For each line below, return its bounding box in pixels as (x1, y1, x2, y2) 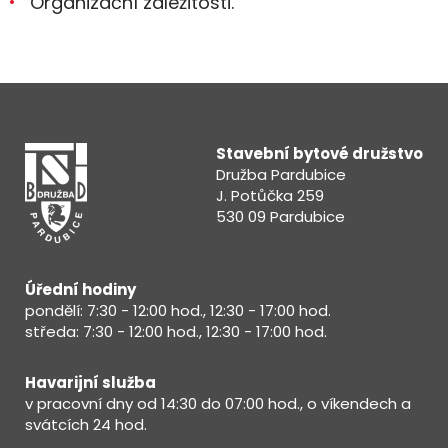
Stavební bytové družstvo (216, 143, 423, 164)
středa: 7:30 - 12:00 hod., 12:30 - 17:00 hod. (25, 321, 327, 342)
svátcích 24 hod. (25, 414, 147, 435)
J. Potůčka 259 (216, 185, 324, 206)
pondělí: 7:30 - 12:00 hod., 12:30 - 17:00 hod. (25, 300, 331, 321)
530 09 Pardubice (216, 206, 345, 227)
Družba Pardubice (216, 164, 346, 185)
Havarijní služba (25, 372, 156, 393)
